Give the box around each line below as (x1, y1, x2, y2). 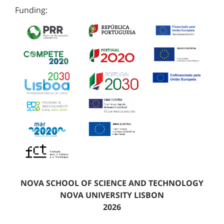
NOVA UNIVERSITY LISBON (60, 189, 164, 200)
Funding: (15, 4, 47, 15)
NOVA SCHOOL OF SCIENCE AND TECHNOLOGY (20, 177, 203, 188)
